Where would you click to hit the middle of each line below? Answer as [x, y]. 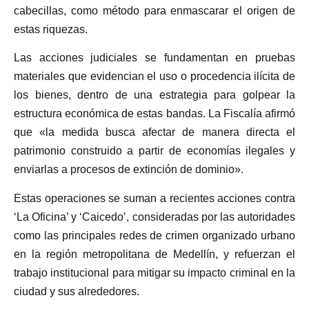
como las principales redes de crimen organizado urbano [154, 235]
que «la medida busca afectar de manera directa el [154, 132]
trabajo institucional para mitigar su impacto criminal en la [154, 272]
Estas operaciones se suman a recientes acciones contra [154, 198]
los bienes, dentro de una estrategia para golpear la [154, 95]
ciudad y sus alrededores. [77, 291]
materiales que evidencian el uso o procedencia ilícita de [154, 77]
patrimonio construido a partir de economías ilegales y [154, 151]
